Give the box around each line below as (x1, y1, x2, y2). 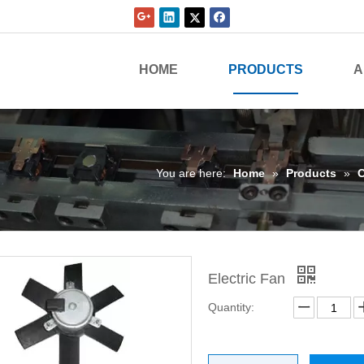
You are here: (156, 166, 226, 180)
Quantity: (208, 301, 254, 314)
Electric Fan (208, 271, 289, 287)
